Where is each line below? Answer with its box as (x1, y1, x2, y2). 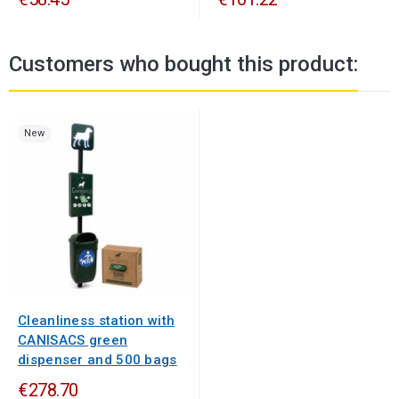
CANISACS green (18, 332, 128, 349)
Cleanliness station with (18, 313, 175, 330)
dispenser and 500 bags (18, 352, 177, 369)
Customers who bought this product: (9, 52, 358, 77)
